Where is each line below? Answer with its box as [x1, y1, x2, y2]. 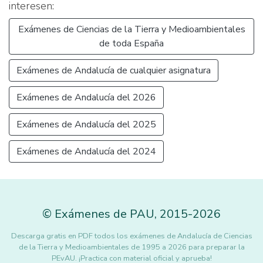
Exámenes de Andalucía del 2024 [16, 145, 156, 158]
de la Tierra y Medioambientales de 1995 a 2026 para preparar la [18, 242, 245, 252]
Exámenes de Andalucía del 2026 [16, 91, 156, 104]
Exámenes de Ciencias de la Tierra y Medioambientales [18, 23, 245, 36]
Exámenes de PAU [55, 206, 154, 222]
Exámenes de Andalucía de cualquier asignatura [16, 64, 211, 77]
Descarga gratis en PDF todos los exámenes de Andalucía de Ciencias [11, 231, 252, 241]
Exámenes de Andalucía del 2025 [16, 118, 156, 131]
